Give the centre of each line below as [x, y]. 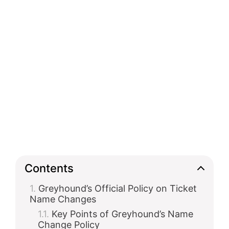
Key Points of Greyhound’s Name [122, 214]
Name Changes [63, 199]
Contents [49, 168]
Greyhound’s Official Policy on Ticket [118, 188]
